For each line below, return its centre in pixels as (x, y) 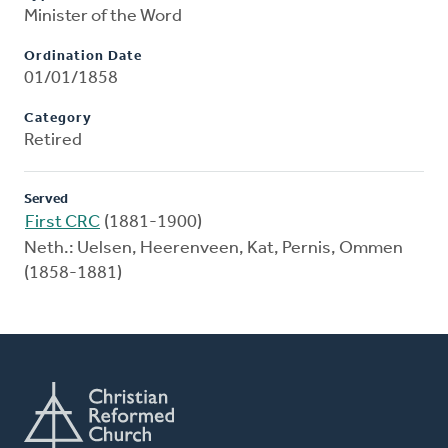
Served (46, 200)
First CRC (62, 223)
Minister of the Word (103, 17)
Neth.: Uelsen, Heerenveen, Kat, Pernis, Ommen (213, 249)
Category (58, 119)
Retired (53, 141)
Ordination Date (83, 57)
